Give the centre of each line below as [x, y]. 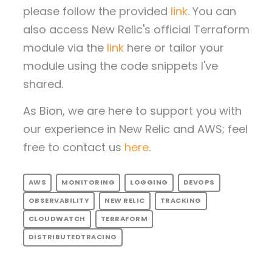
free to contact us [73, 147]
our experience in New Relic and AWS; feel [135, 129]
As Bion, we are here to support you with [132, 110]
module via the [65, 48]
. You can [212, 12]
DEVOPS [199, 182]
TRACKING [181, 201]
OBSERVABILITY [59, 201]
